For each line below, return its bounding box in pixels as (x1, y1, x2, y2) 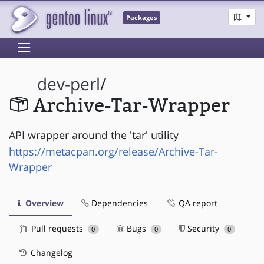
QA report (176, 197, 217, 209)
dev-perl (37, 73, 101, 95)
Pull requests (29, 222, 85, 234)
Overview (23, 197, 64, 209)
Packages (126, 14, 157, 22)
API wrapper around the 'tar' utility (9, 127, 179, 142)
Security (185, 222, 222, 234)
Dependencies (89, 197, 148, 209)
